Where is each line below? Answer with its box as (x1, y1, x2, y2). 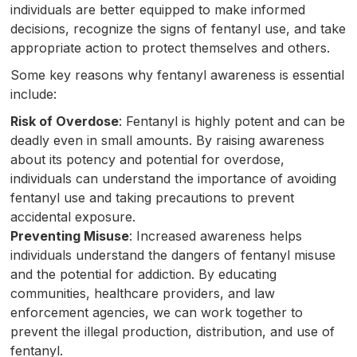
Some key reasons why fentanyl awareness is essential (10, 66, 345, 83)
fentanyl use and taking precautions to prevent (10, 189, 295, 206)
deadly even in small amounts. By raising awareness (10, 131, 325, 148)
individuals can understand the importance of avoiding (10, 170, 337, 186)
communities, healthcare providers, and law (10, 284, 276, 301)
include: (10, 85, 57, 102)
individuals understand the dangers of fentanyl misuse (10, 246, 336, 263)
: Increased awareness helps (129, 227, 303, 244)
